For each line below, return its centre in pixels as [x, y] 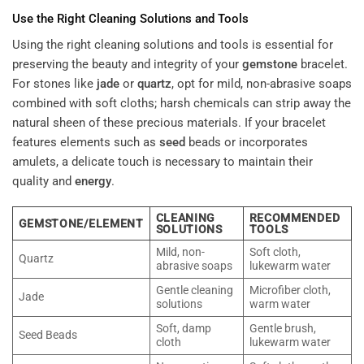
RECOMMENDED [295, 218]
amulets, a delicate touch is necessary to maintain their [162, 161]
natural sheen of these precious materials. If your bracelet [169, 122]
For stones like [54, 83]
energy [93, 181]
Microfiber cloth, [290, 290]
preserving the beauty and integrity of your [127, 64]
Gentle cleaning [194, 290]
